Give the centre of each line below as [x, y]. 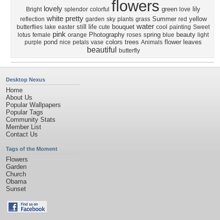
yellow [198, 19]
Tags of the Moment [32, 149]
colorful [100, 9]
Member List [24, 127]
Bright [34, 9]
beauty [186, 35]
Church [16, 174]
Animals [152, 42]
